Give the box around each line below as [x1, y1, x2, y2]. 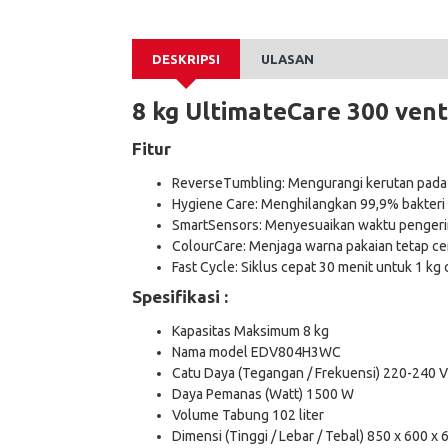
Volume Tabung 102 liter [172, 407, 324, 423]
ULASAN [261, 52, 314, 66]
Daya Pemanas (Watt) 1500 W [172, 386, 354, 402]
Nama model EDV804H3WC [172, 344, 341, 360]
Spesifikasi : [132, 287, 228, 306]
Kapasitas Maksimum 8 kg [172, 323, 329, 339]
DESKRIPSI [152, 52, 220, 66]
